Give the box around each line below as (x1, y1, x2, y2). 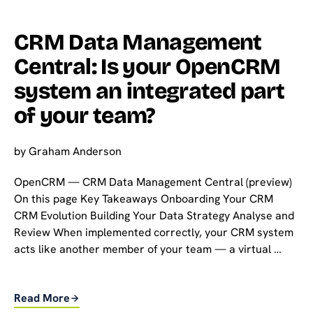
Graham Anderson (29, 144, 122, 159)
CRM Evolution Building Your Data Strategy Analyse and (14, 208, 294, 223)
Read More (14, 290, 70, 305)
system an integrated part (14, 78, 284, 105)
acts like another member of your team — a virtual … (14, 241, 282, 256)
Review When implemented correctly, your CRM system (14, 224, 293, 240)
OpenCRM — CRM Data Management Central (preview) (14, 174, 292, 189)
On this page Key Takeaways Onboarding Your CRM (14, 191, 273, 206)
